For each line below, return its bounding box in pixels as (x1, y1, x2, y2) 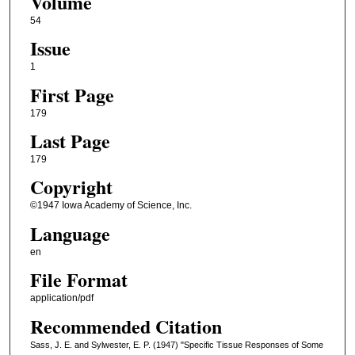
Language (29, 219, 110, 247)
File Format (29, 265, 128, 294)
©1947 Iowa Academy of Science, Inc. (29, 200, 192, 212)
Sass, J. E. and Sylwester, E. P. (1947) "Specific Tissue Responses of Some (29, 339, 323, 349)
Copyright (29, 173, 113, 201)
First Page (29, 80, 114, 109)
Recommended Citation (29, 311, 222, 340)
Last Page (29, 127, 110, 155)
